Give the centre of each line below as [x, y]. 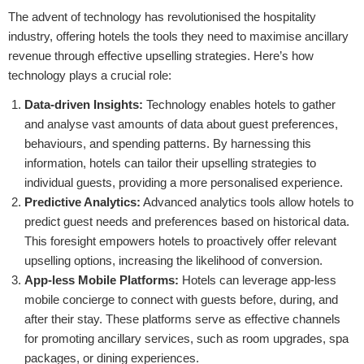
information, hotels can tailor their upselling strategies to [170, 162]
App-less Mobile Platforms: [102, 279]
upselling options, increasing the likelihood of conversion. [173, 260]
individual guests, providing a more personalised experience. [184, 182]
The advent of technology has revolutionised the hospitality [162, 16]
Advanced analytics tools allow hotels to [247, 201]
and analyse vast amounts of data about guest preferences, [181, 123]
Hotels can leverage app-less [258, 279]
